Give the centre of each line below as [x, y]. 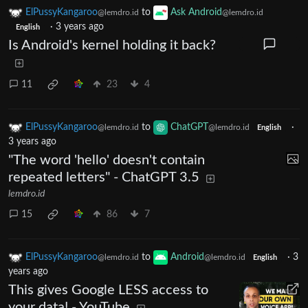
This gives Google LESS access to [108, 290]
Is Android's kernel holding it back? [112, 46]
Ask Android [196, 13]
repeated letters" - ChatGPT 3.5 [104, 178]
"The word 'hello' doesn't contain [107, 161]
